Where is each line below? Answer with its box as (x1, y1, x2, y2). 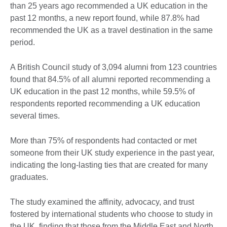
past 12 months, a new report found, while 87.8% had (10, 13, 200, 22)
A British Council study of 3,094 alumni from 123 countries (10, 62, 217, 71)
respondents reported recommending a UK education (10, 99, 200, 108)
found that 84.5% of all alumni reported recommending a (10, 74, 210, 84)
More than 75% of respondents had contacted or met (10, 136, 197, 145)
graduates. (10, 172, 48, 181)
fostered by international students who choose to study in (10, 209, 213, 218)
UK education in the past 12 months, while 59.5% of (10, 87, 195, 96)
